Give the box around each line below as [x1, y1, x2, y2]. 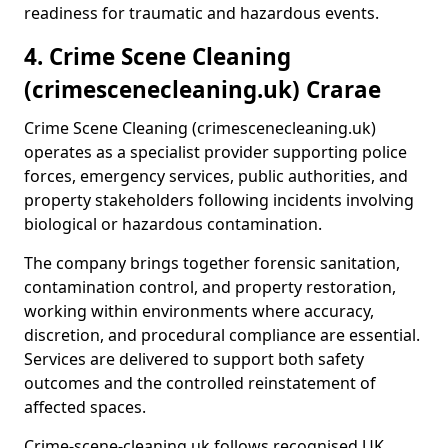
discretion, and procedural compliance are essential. [24, 324, 420, 346]
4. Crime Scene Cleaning [24, 41, 291, 72]
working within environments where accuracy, [24, 300, 374, 322]
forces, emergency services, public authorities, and [24, 165, 408, 187]
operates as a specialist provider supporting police [24, 141, 407, 163]
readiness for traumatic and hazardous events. [24, 2, 379, 24]
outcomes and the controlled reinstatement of [24, 372, 376, 394]
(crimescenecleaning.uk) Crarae [24, 74, 381, 105]
